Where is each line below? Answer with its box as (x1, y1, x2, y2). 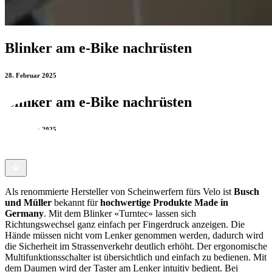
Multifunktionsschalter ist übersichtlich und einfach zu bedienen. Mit (5, 251, 267, 262)
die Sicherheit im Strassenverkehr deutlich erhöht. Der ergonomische (5, 240, 267, 251)
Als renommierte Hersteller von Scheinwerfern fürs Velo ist (5, 186, 231, 197)
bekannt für (54, 197, 98, 208)
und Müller (5, 197, 54, 208)
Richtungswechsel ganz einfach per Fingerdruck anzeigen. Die (5, 219, 245, 229)
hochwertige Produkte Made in (98, 197, 228, 208)
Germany (5, 208, 44, 219)
